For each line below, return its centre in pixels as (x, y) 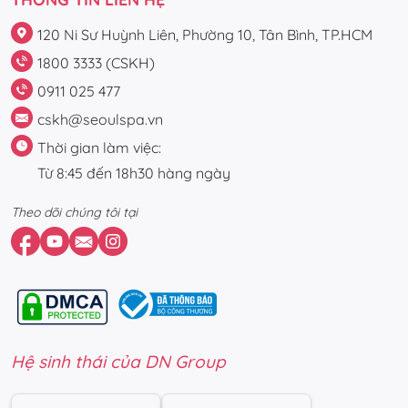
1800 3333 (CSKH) (96, 63)
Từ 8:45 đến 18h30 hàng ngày (134, 173)
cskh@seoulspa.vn (100, 120)
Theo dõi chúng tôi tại (74, 213)
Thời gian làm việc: (99, 148)
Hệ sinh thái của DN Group (118, 362)
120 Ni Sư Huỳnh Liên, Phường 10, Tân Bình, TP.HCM (205, 35)
